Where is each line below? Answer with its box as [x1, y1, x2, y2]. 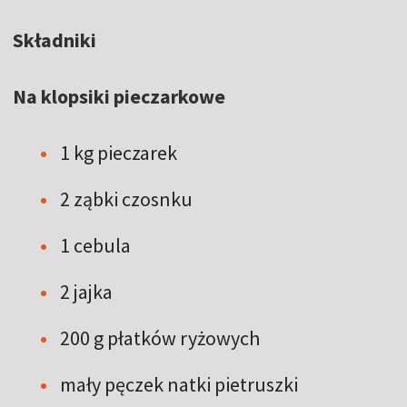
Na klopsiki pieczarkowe [13, 83, 225, 109]
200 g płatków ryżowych [60, 324, 260, 351]
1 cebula [60, 232, 131, 258]
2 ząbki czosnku [60, 185, 193, 212]
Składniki [13, 26, 96, 53]
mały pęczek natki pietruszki [60, 371, 298, 397]
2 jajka [60, 278, 113, 304]
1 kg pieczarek [60, 139, 177, 165]
